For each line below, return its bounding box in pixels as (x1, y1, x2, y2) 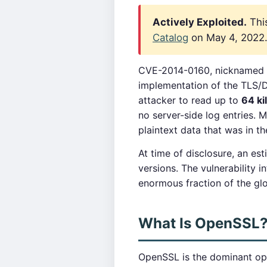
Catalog (153, 32, 188, 44)
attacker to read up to (138, 94, 241, 106)
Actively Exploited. (153, 16, 247, 28)
